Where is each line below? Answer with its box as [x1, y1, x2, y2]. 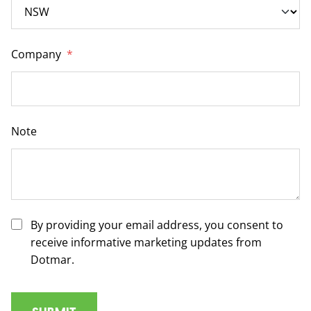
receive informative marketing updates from [31, 234, 262, 250]
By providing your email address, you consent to [31, 217, 283, 233]
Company [11, 46, 64, 62]
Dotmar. [31, 251, 74, 267]
